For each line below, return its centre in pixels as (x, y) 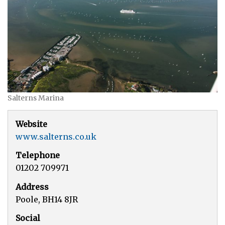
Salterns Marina (36, 98)
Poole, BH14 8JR (47, 199)
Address (32, 187)
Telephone (38, 155)
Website (31, 124)
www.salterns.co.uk (56, 136)
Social (28, 218)
